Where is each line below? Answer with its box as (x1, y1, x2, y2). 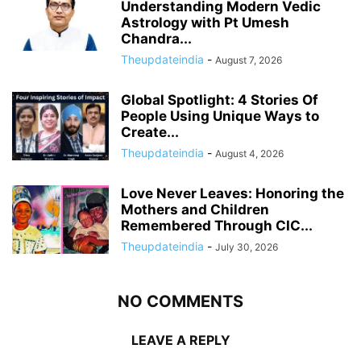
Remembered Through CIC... (121, 217, 313, 234)
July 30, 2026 (215, 240, 278, 253)
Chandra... (121, 30, 192, 47)
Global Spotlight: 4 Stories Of (121, 91, 318, 108)
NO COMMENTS (118, 291, 243, 311)
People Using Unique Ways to (121, 107, 319, 124)
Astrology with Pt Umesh (121, 14, 289, 31)
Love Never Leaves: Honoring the (121, 185, 344, 201)
